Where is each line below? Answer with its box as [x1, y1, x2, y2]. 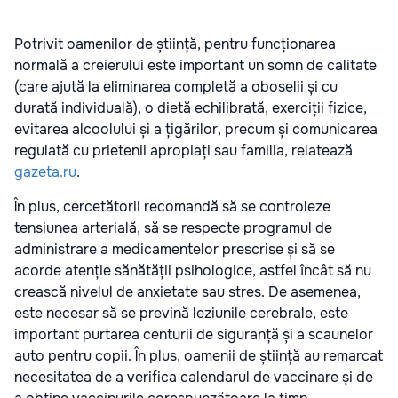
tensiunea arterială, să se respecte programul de [14, 219, 332, 238]
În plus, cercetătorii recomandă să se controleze [14, 197, 330, 217]
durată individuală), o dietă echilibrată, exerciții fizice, [14, 99, 367, 118]
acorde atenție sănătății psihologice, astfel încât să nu [14, 261, 371, 281]
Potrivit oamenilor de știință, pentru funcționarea [14, 35, 336, 54]
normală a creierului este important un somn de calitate [14, 56, 377, 76]
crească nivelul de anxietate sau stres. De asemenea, [14, 283, 361, 302]
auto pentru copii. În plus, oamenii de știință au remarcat [14, 346, 383, 366]
